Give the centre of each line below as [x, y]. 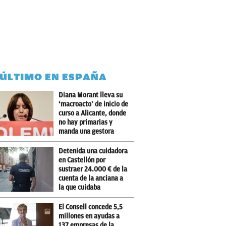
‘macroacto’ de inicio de [94, 104]
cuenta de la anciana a [91, 178]
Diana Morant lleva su [91, 95]
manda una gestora [87, 131]
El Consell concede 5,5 [91, 207]
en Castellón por [82, 160]
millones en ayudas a [89, 216]
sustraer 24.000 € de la [93, 169]
